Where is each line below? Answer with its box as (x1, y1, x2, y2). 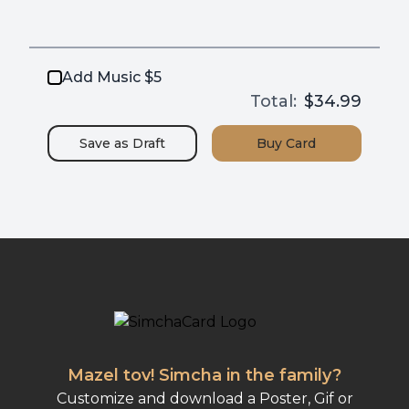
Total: (249, 90, 297, 111)
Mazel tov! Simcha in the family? (68, 364, 341, 385)
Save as (79, 134, 133, 152)
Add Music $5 (62, 68, 163, 86)
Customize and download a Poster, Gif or (56, 389, 353, 407)
